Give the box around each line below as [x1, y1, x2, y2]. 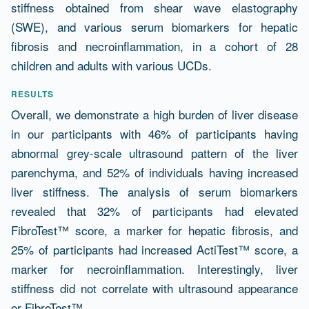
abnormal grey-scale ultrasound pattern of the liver [11, 143, 298, 161]
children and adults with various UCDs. [11, 56, 212, 74]
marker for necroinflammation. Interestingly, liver [11, 259, 298, 277]
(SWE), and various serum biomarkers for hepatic [11, 17, 298, 35]
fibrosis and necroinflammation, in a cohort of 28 [11, 37, 298, 54]
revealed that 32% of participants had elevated [11, 201, 298, 219]
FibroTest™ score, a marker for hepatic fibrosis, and [11, 221, 298, 239]
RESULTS [11, 87, 54, 100]
